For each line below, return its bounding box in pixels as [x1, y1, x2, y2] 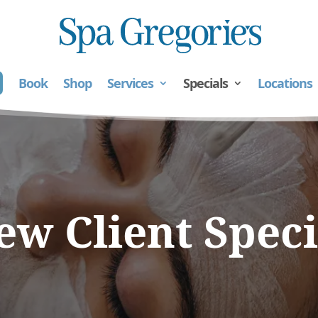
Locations [258, 75, 312, 92]
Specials [183, 75, 228, 92]
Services [107, 75, 153, 92]
